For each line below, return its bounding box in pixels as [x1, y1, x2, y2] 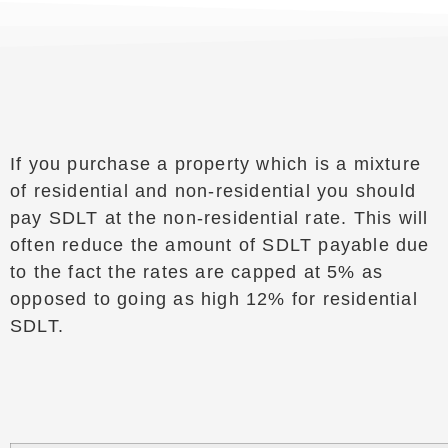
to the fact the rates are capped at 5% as [9, 262, 384, 282]
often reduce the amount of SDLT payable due [9, 235, 430, 255]
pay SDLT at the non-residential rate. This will [9, 208, 429, 228]
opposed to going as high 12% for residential [9, 289, 418, 309]
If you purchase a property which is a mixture [9, 154, 421, 174]
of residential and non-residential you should [9, 181, 416, 201]
